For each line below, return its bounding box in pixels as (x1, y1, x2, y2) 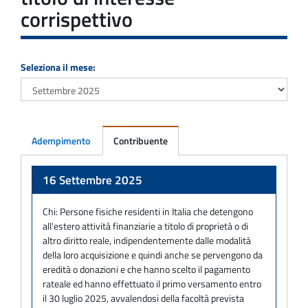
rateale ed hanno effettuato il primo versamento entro (43, 276, 261, 291)
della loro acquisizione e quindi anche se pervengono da (43, 247, 263, 262)
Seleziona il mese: (21, 59, 96, 74)
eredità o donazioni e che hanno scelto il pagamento (43, 261, 250, 276)
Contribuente (113, 133, 168, 148)
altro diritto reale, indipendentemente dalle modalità (43, 232, 251, 247)
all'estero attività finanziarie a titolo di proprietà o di (43, 218, 248, 233)
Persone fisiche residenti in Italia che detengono (60, 203, 253, 219)
